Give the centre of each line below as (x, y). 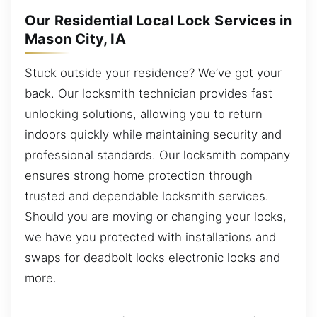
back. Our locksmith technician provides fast (149, 93)
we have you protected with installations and (150, 237)
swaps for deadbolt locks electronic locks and (152, 257)
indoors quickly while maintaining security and (153, 134)
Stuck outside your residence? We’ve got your (153, 73)
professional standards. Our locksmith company (157, 155)
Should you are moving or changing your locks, (156, 216)
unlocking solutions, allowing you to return (144, 114)
